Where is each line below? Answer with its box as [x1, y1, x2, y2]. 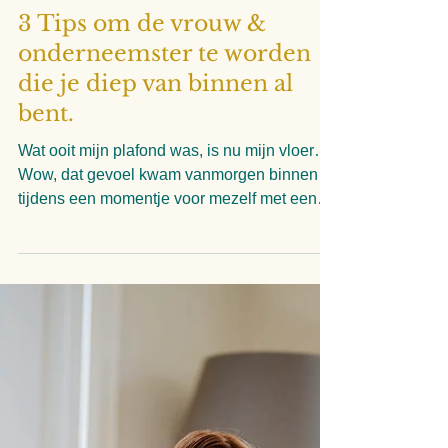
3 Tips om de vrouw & [18, 202, 266, 229]
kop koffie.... [18, 406, 102, 423]
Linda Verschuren [18, 152, 114, 166]
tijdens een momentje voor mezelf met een [18, 382, 317, 399]
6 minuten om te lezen [18, 168, 138, 183]
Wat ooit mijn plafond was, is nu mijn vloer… [18, 334, 330, 351]
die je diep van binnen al [18, 262, 293, 289]
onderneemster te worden [18, 232, 311, 259]
